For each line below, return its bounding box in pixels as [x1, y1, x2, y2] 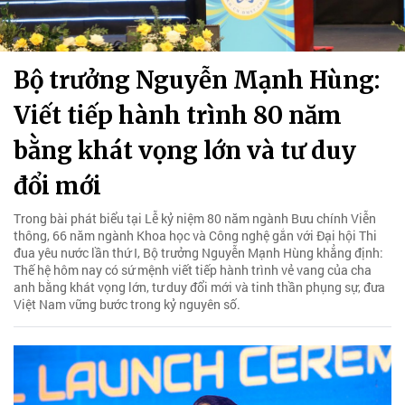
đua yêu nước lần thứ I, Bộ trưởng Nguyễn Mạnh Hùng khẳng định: [14, 243, 383, 261]
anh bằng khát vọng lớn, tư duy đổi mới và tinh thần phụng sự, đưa [14, 278, 385, 296]
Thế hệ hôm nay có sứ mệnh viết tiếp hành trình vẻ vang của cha [14, 260, 372, 278]
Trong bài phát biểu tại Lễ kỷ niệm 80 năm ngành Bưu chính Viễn [14, 209, 376, 227]
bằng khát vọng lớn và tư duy [14, 135, 356, 165]
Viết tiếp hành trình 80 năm [14, 99, 342, 130]
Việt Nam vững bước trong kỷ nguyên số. [14, 295, 240, 313]
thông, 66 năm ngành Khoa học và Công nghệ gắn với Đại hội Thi [14, 226, 377, 244]
